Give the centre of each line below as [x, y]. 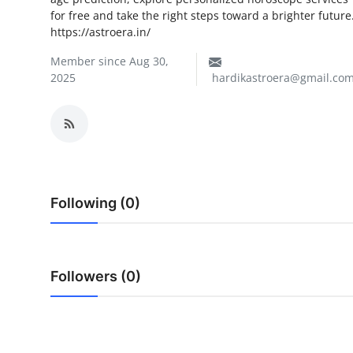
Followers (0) [96, 276]
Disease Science [60, 91]
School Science [58, 56]
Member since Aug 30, [110, 61]
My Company [52, 22]
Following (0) [95, 203]
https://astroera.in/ [100, 32]
